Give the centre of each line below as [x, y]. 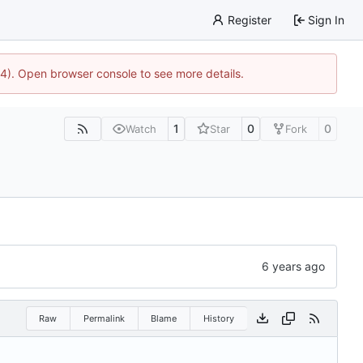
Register [249, 19]
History [218, 318]
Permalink [104, 318]
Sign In [326, 19]
